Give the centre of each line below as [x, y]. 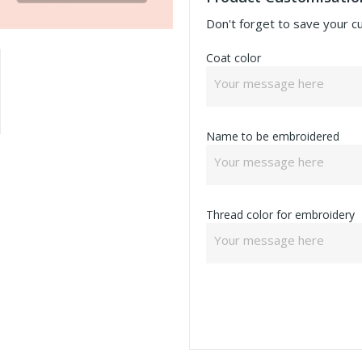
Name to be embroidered [273, 136]
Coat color [234, 58]
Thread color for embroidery [280, 215]
